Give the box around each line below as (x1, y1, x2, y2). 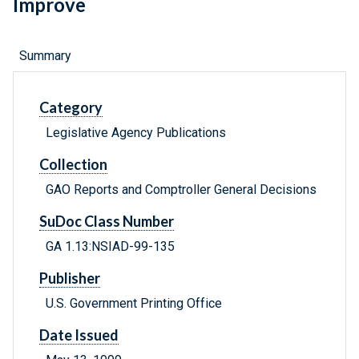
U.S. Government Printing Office (46, 296, 222, 312)
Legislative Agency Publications (46, 125, 226, 141)
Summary (19, 48, 71, 64)
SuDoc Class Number (39, 212, 174, 231)
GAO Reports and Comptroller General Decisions (46, 182, 317, 198)
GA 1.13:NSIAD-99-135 (46, 239, 175, 255)
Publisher (39, 269, 100, 288)
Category (39, 99, 103, 117)
